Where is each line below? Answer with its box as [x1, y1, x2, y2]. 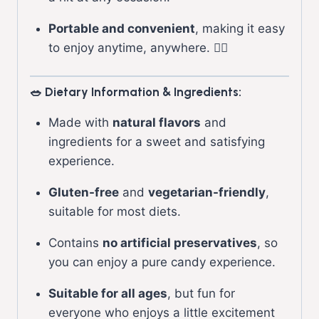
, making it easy [194, 21, 285, 36]
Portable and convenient [48, 21, 195, 36]
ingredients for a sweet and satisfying [48, 134, 265, 149]
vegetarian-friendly [147, 184, 266, 199]
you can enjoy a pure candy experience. [48, 254, 276, 269]
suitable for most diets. [48, 204, 181, 219]
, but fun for [167, 286, 235, 300]
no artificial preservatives [102, 235, 257, 250]
